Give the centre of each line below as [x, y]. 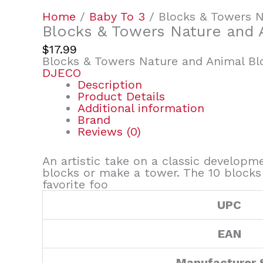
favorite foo [75, 185]
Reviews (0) [109, 132]
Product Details [121, 97]
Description [110, 85]
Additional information [141, 108]
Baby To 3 [117, 16]
